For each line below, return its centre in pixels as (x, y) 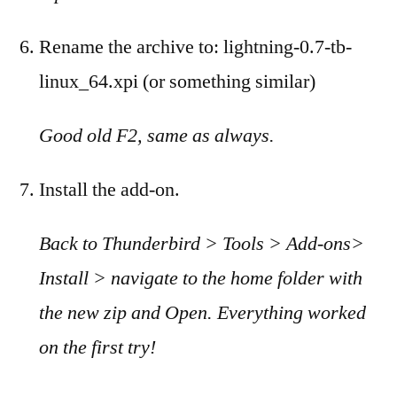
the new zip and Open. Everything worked (202, 313)
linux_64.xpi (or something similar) (177, 82)
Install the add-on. (109, 190)
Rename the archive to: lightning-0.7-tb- (195, 47)
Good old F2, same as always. (157, 136)
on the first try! (97, 347)
